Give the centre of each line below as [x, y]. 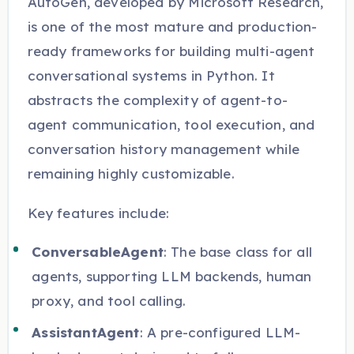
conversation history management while [163, 149]
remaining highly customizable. [131, 174]
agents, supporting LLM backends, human [172, 277]
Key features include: [98, 213]
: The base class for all [238, 252]
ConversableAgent [98, 252]
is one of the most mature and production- [172, 27]
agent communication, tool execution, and [171, 125]
